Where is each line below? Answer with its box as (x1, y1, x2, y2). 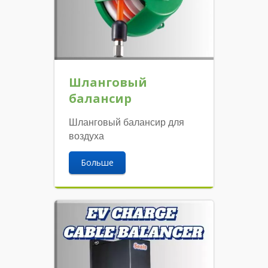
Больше (81, 156, 114, 168)
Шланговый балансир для (69, 117, 185, 127)
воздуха (69, 130, 105, 141)
